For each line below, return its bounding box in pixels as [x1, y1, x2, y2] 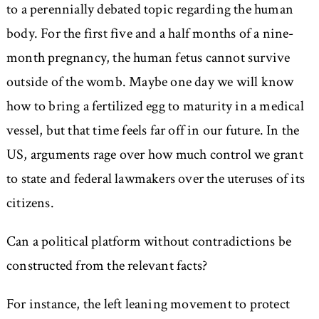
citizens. [6, 194, 54, 213]
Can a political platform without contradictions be [6, 232, 291, 251]
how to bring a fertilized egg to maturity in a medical [6, 97, 304, 116]
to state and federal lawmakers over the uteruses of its [6, 169, 305, 189]
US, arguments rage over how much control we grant [6, 145, 303, 164]
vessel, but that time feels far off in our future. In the [6, 121, 300, 140]
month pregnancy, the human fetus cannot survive [6, 48, 291, 68]
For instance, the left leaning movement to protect [6, 295, 290, 314]
